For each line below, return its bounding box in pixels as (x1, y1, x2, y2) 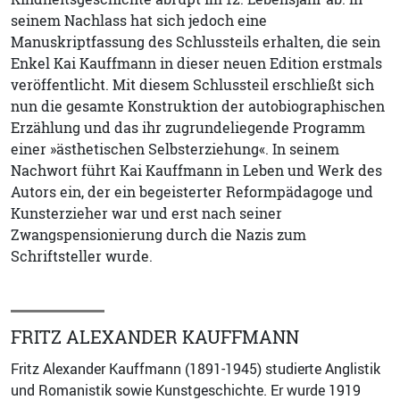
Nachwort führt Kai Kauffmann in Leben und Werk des (11, 160, 382, 180)
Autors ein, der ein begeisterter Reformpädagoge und (11, 181, 373, 202)
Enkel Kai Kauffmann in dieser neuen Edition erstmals (11, 53, 382, 73)
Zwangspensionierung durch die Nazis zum (11, 224, 306, 245)
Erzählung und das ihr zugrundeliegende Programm (11, 117, 365, 137)
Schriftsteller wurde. (11, 246, 153, 266)
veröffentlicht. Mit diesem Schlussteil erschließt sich (11, 74, 374, 95)
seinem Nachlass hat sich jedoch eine (11, 10, 267, 30)
